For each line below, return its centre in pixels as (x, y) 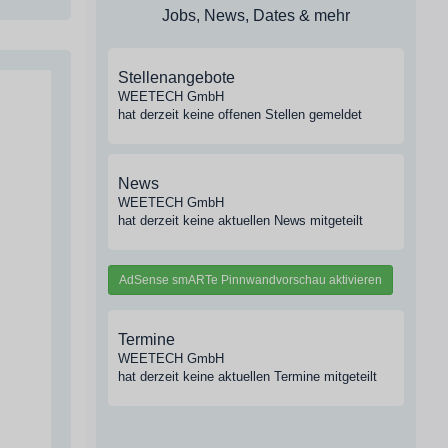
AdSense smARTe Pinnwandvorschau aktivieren (250, 280)
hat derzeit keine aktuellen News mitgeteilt (240, 220)
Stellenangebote (176, 77)
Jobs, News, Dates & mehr (256, 15)
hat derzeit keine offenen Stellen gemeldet (240, 114)
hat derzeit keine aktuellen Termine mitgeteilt (247, 376)
